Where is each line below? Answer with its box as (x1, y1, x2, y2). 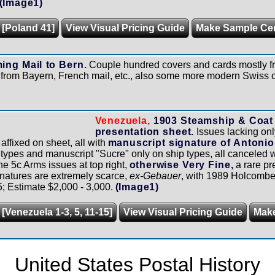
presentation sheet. (95, 126, 195, 137)
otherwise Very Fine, (129, 159, 234, 170)
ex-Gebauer (129, 170, 181, 181)
